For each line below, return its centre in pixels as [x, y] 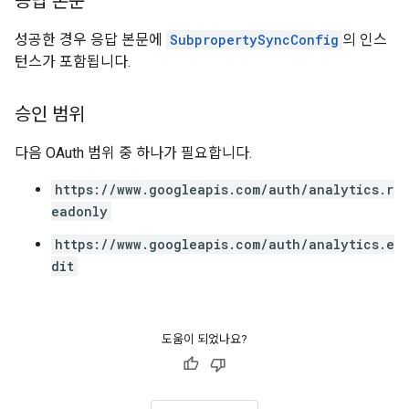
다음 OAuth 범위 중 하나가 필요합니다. [133, 153]
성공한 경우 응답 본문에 [90, 40]
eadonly [79, 211]
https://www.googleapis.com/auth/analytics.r [224, 189]
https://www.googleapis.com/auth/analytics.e [225, 244]
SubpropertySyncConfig [254, 40]
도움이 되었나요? [204, 339]
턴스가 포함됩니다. [73, 62]
